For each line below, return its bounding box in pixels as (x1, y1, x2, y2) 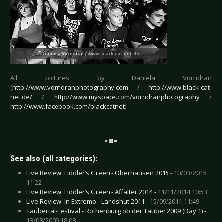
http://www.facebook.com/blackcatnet (10, 102, 125, 111)
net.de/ (10, 92, 32, 102)
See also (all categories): (10, 153, 97, 163)
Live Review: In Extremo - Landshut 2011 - (26, 196, 150, 206)
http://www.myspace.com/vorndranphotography (54, 92, 200, 102)
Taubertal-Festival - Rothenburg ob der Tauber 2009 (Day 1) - (26, 206, 206, 215)
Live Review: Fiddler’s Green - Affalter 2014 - (26, 187, 158, 196)
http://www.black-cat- (148, 83, 212, 92)
